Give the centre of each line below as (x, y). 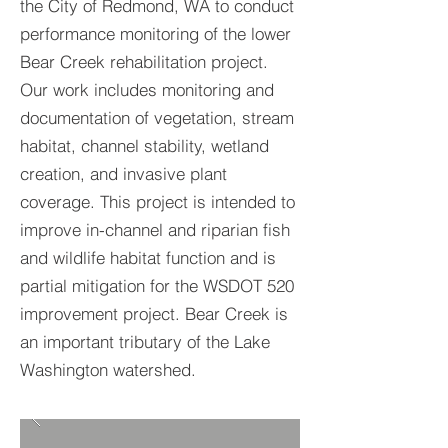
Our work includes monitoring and (147, 89)
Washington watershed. (113, 369)
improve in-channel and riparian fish (155, 229)
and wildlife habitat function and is (148, 257)
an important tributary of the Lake (145, 341)
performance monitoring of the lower (155, 33)
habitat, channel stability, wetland (144, 145)
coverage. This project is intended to (157, 201)
